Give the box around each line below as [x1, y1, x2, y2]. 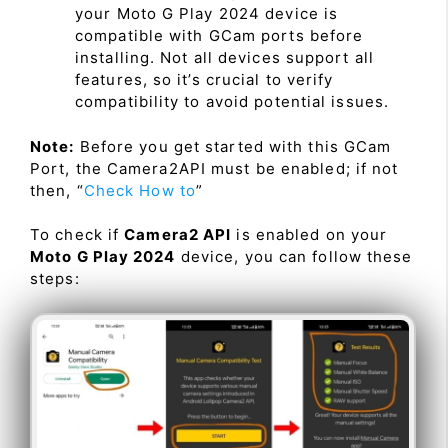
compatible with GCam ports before [75, 26, 364, 46]
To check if [30, 225, 125, 245]
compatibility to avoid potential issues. [75, 92, 390, 112]
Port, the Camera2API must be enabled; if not [30, 158, 399, 178]
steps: [30, 269, 80, 289]
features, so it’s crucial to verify [75, 70, 334, 90]
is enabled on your [231, 225, 388, 245]
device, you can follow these [175, 247, 413, 267]
